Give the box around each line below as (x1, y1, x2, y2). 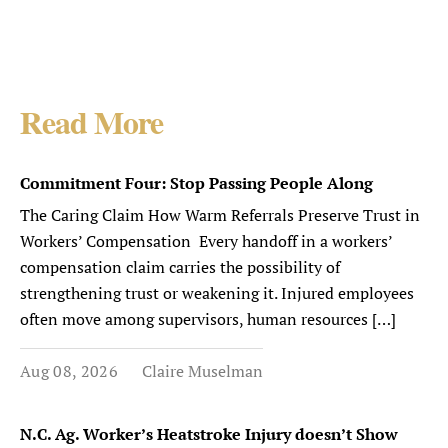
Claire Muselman (141, 360, 263, 382)
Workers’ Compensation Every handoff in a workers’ (20, 230, 392, 252)
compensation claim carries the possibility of (20, 256, 340, 278)
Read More (20, 110, 164, 142)
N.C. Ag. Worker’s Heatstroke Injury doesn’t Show (20, 423, 398, 445)
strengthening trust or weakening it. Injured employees (20, 282, 414, 304)
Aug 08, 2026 (20, 360, 118, 382)
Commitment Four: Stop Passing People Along (20, 172, 377, 194)
